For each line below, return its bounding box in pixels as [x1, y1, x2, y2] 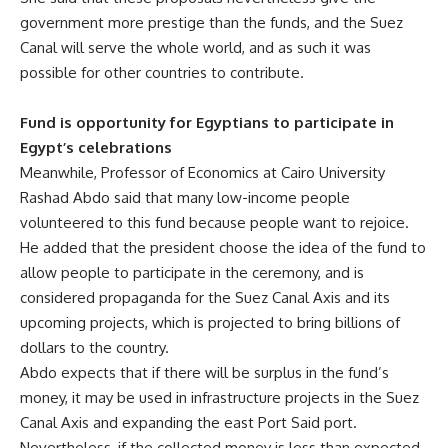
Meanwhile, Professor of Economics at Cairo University [20, 163, 385, 182]
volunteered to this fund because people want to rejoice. [20, 213, 409, 232]
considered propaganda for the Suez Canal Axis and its [20, 288, 390, 307]
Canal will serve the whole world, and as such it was [20, 38, 371, 57]
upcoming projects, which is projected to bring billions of [20, 313, 400, 332]
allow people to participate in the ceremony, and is [20, 263, 364, 282]
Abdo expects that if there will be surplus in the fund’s [20, 363, 389, 382]
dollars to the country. [20, 338, 169, 357]
